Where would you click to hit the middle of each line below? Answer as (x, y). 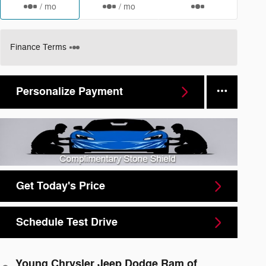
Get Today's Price (61, 186)
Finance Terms (38, 47)
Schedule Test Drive (67, 222)
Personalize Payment (69, 92)
